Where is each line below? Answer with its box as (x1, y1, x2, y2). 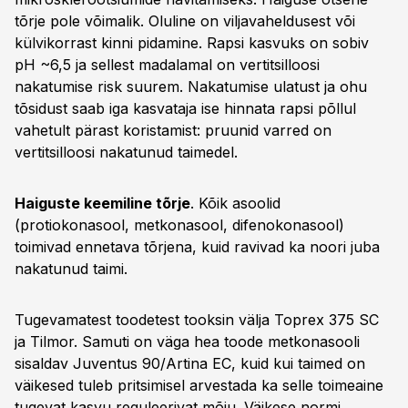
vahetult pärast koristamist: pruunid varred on (15, 121, 331, 139)
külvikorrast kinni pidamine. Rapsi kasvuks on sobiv (15, 34, 369, 52)
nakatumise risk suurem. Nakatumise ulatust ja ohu (15, 77, 367, 96)
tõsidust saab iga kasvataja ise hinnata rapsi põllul (15, 99, 356, 117)
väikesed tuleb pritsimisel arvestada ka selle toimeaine (15, 376, 383, 394)
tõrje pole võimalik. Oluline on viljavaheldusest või (15, 12, 355, 30)
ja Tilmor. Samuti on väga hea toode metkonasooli (15, 332, 360, 351)
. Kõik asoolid (190, 194, 280, 212)
